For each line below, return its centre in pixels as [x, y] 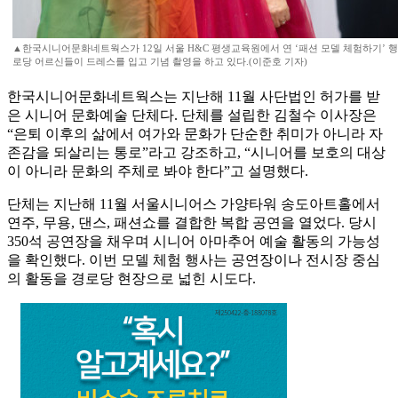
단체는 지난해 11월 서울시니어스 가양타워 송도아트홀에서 [194, 204]
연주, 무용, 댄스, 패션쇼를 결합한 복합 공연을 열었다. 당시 [192, 223]
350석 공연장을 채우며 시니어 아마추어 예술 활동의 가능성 [194, 242]
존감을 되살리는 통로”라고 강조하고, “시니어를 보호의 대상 [196, 153]
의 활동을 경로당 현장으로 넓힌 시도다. [131, 279]
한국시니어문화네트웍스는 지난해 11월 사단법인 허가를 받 [194, 97]
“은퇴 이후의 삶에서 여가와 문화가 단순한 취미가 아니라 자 [195, 134]
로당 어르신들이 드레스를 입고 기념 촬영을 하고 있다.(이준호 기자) [160, 62]
